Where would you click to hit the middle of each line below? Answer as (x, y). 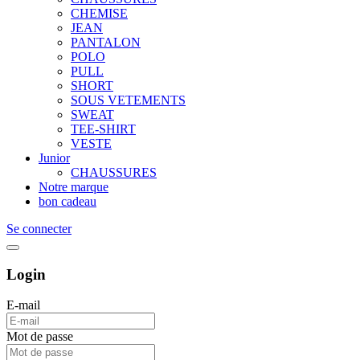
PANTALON (106, 42)
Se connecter (39, 229)
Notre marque (74, 187)
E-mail (23, 305)
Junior (54, 158)
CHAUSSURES (114, 172)
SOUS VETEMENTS (128, 100)
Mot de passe (40, 337)
